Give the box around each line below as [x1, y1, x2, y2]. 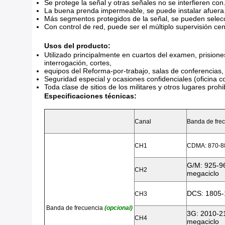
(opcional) [104, 204, 133, 211]
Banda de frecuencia [46, 204, 104, 211]
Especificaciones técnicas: [44, 92, 137, 100]
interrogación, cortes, [44, 59, 111, 67]
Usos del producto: [44, 42, 110, 50]
